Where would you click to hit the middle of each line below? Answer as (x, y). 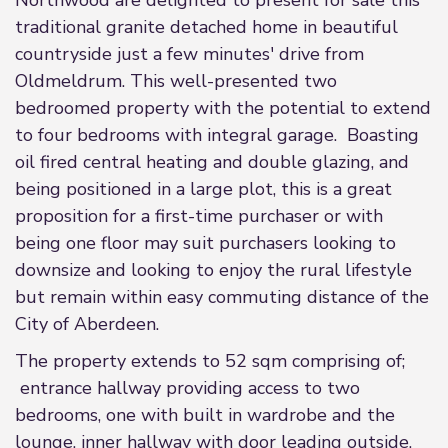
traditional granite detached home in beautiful (206, 27)
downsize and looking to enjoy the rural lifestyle (213, 270)
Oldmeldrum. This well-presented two (176, 81)
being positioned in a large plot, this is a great (203, 189)
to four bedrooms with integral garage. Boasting (217, 135)
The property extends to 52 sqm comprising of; (210, 361)
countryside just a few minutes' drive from (189, 54)
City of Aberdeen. (87, 324)
